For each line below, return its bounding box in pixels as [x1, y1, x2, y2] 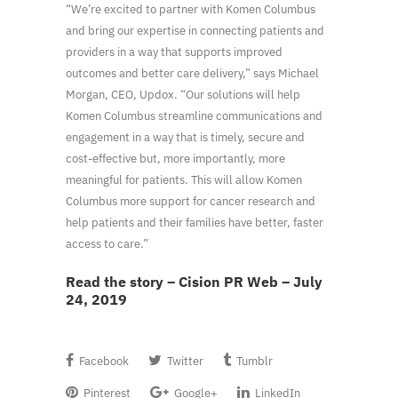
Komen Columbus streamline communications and [66, 108, 322, 124]
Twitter [164, 354, 203, 370]
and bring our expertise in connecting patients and [66, 23, 324, 39]
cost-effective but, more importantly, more [66, 151, 285, 167]
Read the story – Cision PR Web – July [66, 273, 322, 291]
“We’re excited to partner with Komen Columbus [66, 2, 315, 18]
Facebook [76, 354, 129, 370]
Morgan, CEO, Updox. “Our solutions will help [66, 87, 300, 103]
